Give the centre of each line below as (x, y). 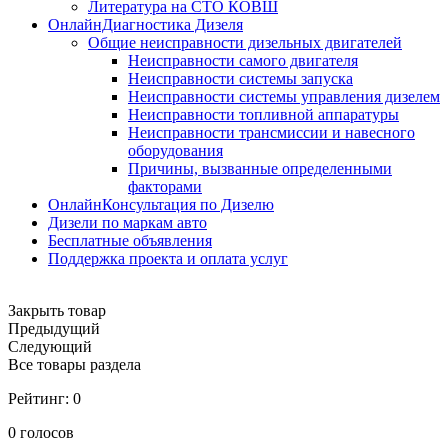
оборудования (175, 150)
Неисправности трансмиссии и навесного (271, 132)
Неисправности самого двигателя (243, 60)
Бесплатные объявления (130, 240)
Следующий (50, 346)
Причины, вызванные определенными (260, 168)
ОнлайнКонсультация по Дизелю (161, 204)
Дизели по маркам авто (127, 222)
